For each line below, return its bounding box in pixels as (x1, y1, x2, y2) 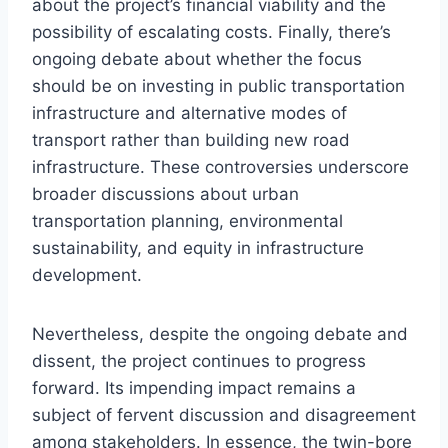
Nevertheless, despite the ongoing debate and (32, 324, 408, 345)
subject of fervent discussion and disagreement (32, 405, 416, 426)
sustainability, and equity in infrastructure (32, 238, 364, 259)
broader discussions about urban (32, 184, 299, 205)
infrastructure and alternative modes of (32, 103, 347, 124)
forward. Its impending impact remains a (32, 378, 356, 399)
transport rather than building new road (32, 130, 350, 151)
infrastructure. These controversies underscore (32, 157, 409, 178)
